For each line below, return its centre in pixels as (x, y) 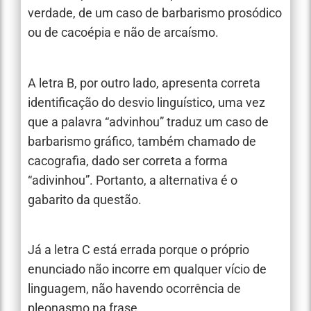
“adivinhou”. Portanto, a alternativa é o (133, 180)
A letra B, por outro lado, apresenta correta (144, 83)
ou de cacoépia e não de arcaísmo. (123, 33)
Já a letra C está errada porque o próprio (138, 249)
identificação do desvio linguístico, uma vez (146, 102)
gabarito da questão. (85, 199)
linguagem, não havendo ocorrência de (134, 288)
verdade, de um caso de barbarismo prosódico (155, 13)
